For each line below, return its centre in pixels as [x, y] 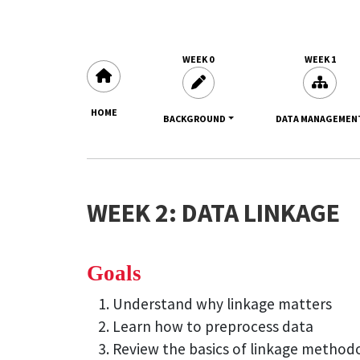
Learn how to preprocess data [213, 327]
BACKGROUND [194, 118]
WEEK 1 [320, 59]
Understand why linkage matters [222, 304]
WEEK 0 [198, 59]
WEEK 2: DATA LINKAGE [213, 213]
